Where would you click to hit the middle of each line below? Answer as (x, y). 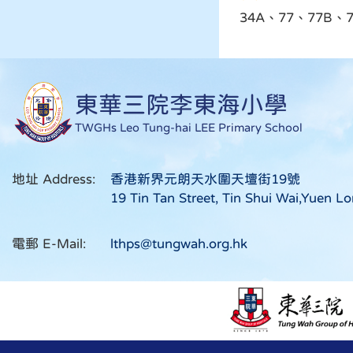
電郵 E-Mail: (49, 243)
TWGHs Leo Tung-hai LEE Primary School (189, 127)
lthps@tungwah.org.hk (179, 243)
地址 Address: (54, 179)
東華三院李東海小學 (181, 104)
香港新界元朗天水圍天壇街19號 (205, 179)
